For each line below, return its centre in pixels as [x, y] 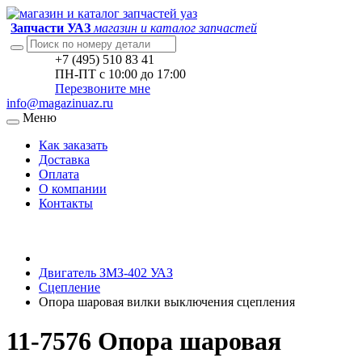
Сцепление [69, 287]
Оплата [59, 174]
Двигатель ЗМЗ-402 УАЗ [106, 273]
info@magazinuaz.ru [60, 103]
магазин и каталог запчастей [175, 28]
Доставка [64, 160]
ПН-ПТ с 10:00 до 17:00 [120, 74]
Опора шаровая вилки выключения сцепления [167, 302]
